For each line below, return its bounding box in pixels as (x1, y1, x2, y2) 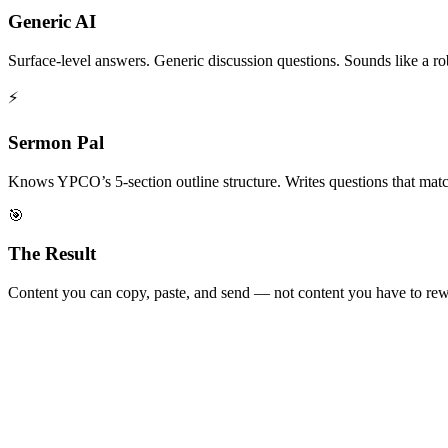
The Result (8, 243, 96, 265)
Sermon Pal (8, 131, 104, 153)
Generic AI (8, 11, 96, 33)
